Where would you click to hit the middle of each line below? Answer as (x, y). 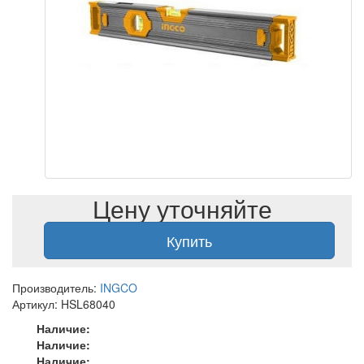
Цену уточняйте (182, 208)
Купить (189, 240)
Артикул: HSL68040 (64, 304)
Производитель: (56, 288)
